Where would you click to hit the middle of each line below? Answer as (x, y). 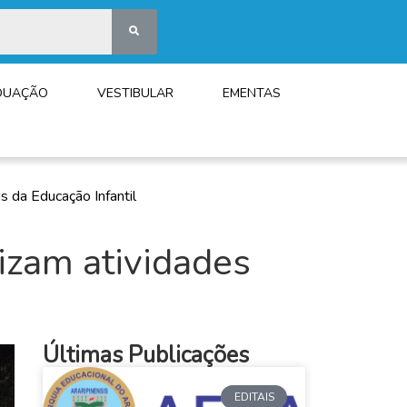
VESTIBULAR (136, 93)
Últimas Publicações (145, 356)
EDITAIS (254, 397)
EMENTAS (252, 93)
